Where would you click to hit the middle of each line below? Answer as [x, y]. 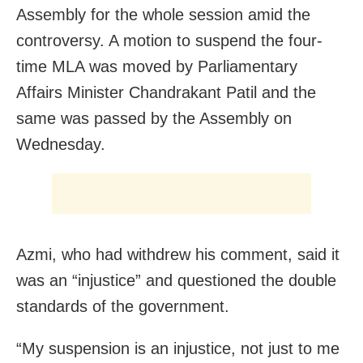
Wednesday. [61, 144]
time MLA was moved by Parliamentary [157, 66]
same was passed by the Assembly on [154, 118]
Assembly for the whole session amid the [163, 14]
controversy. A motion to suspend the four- [169, 40]
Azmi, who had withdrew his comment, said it [178, 254]
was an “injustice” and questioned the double [176, 280]
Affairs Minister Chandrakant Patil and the [166, 92]
